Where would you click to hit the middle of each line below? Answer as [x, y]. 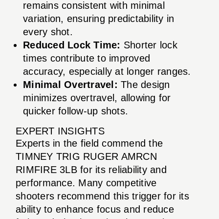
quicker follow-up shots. [76, 111]
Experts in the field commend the [89, 143]
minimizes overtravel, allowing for [97, 98]
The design [144, 84]
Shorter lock [149, 45]
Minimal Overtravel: [70, 84]
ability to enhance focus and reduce [95, 209]
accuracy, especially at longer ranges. [107, 71]
